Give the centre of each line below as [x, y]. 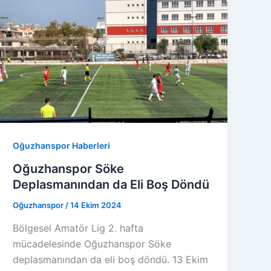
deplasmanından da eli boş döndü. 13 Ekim [111, 259]
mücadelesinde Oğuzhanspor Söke [92, 243]
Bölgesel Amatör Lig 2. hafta [78, 228]
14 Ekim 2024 [96, 205]
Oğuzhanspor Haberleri [62, 146]
